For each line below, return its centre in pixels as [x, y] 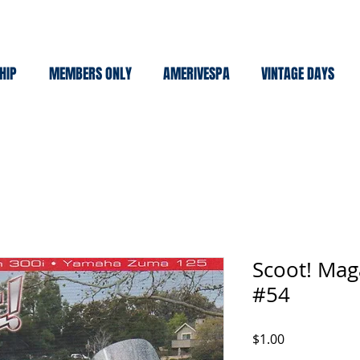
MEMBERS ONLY [90, 74]
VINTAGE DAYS [298, 74]
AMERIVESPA [196, 74]
